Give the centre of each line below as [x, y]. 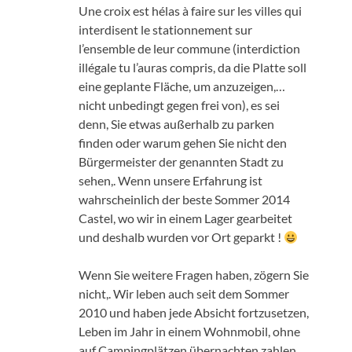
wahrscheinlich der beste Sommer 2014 [184, 199]
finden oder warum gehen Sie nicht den [183, 142]
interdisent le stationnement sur [165, 29]
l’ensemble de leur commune [154, 48]
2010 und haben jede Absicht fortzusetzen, [194, 312]
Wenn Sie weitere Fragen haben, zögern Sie [194, 274]
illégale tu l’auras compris [146, 67]
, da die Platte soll [260, 67]
